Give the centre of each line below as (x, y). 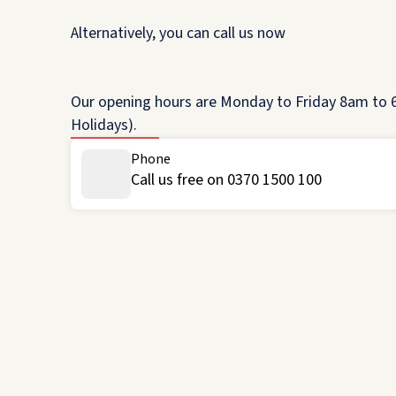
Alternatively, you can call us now (178, 33)
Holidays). (104, 125)
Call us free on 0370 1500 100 (226, 180)
